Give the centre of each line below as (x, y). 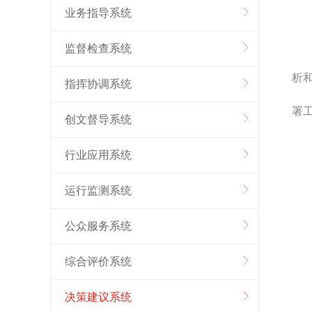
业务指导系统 (98, 13)
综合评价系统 (98, 262)
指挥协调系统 (98, 84)
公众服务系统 (98, 226)
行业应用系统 (98, 155)
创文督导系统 (98, 119)
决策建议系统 (98, 297)
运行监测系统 (98, 190)
